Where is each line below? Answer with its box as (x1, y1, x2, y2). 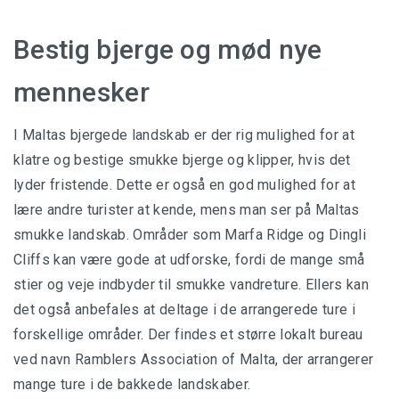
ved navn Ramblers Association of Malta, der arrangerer (13, 351, 374, 369)
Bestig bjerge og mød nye (13, 34, 322, 66)
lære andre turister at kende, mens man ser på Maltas (13, 201, 360, 219)
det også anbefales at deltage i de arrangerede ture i (13, 301, 355, 319)
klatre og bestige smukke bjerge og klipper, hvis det (13, 151, 351, 169)
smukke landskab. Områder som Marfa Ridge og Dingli (13, 226, 367, 244)
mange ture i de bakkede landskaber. (13, 376, 251, 394)
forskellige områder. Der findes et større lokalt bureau (13, 326, 363, 344)
